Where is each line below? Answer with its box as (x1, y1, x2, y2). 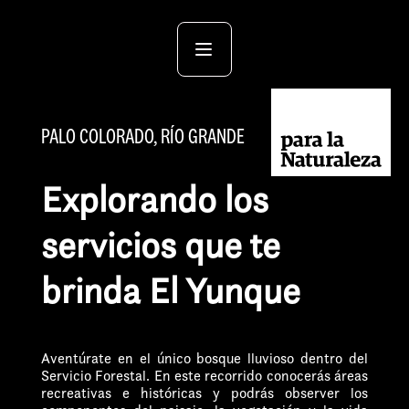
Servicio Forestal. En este (41, 366, 201, 384)
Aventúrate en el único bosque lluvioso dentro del (41, 349, 368, 367)
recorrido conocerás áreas (204, 366, 369, 384)
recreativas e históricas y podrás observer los (41, 383, 368, 402)
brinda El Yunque (41, 267, 300, 313)
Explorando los (41, 176, 268, 222)
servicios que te (41, 222, 280, 267)
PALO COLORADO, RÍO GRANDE (41, 126, 245, 148)
